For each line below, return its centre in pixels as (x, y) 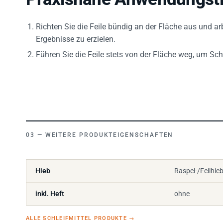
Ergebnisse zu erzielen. (76, 33)
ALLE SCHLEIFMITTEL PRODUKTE (78, 213)
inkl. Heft (50, 188)
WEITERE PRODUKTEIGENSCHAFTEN (109, 129)
